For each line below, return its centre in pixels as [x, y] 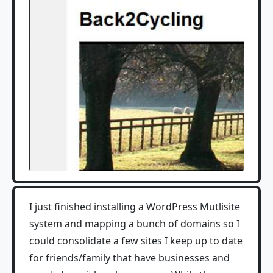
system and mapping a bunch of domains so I [134, 224]
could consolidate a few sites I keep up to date [136, 241]
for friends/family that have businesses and [129, 258]
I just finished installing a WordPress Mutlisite [135, 207]
